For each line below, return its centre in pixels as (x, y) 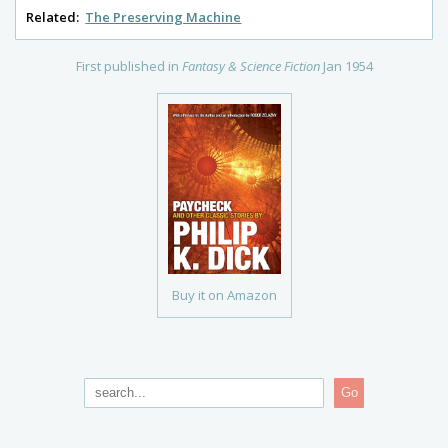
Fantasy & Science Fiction (250, 66)
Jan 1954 (347, 66)
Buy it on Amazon (224, 294)
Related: (52, 17)
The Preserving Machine (163, 17)
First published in (128, 66)
